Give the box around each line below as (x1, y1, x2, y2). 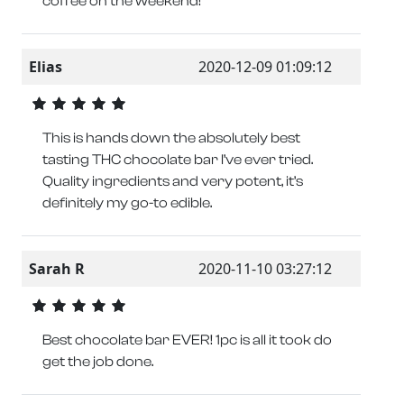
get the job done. (42, 353, 153, 371)
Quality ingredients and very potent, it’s (42, 173, 303, 190)
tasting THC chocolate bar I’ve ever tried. (42, 151, 313, 169)
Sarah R (29, 258, 85, 279)
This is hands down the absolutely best (42, 130, 300, 147)
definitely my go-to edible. (42, 195, 212, 212)
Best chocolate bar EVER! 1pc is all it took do (42, 332, 332, 349)
